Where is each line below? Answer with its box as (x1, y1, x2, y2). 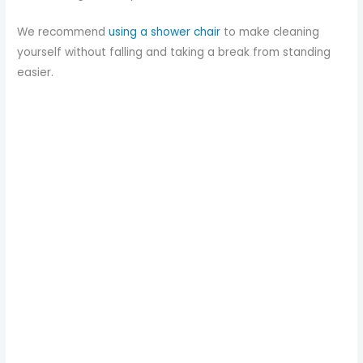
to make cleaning (220, 24, 320, 41)
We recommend (17, 24, 109, 41)
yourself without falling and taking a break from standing (17, 45, 331, 61)
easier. (17, 65, 54, 81)
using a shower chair (109, 24, 221, 41)
